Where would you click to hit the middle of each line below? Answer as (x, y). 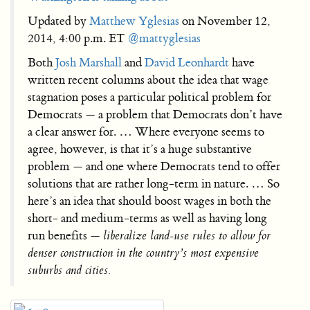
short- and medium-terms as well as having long (147, 218)
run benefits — (65, 235)
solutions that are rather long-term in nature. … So (154, 183)
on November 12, (225, 21)
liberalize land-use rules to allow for (187, 235)
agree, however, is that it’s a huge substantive (140, 149)
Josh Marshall (89, 62)
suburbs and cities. (69, 270)
